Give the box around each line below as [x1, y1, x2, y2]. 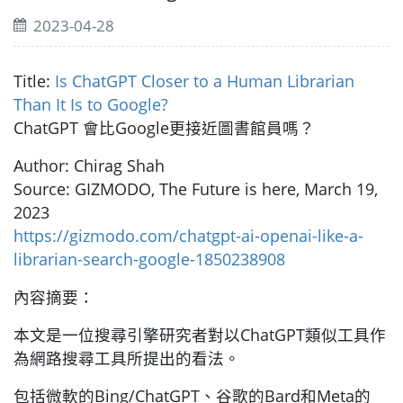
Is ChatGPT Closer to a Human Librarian [55, 70, 354, 93]
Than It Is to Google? [13, 94, 168, 116]
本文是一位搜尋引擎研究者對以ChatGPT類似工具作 [13, 324, 386, 346]
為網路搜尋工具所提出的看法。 [13, 347, 240, 370]
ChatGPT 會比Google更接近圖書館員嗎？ [13, 117, 315, 139]
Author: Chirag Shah [13, 155, 165, 177]
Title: [13, 70, 55, 93]
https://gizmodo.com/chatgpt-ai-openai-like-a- [13, 225, 363, 247]
